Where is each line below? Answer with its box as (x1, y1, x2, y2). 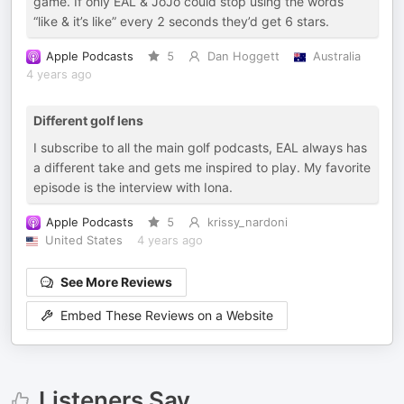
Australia (312, 50, 361, 63)
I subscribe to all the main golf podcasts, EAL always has (33, 140, 367, 155)
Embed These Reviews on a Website (60, 308, 273, 324)
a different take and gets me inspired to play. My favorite (33, 160, 371, 175)
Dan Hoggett (207, 50, 280, 63)
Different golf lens (33, 113, 143, 128)
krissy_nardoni (207, 216, 288, 229)
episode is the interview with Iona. (33, 179, 233, 195)
